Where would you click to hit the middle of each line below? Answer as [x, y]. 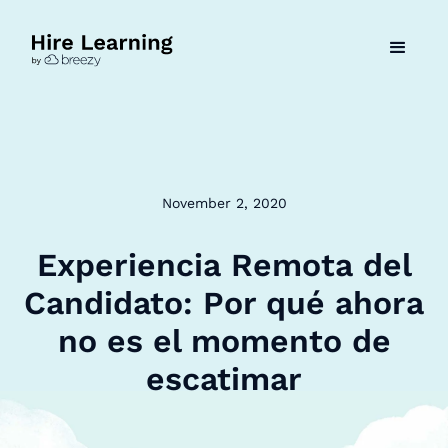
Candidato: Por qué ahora [224, 303]
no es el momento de [224, 341]
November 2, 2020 [224, 203]
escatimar [224, 379]
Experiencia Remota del [224, 265]
